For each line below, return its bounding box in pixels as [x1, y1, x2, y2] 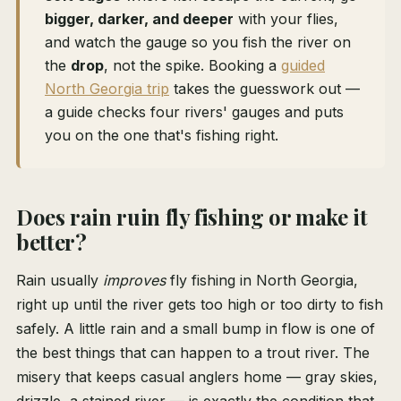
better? [16, 227, 87, 257]
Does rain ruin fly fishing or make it [16, 202, 368, 232]
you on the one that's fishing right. [45, 126, 278, 145]
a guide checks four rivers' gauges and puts [45, 103, 344, 122]
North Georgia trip [45, 80, 169, 98]
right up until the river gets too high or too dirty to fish [16, 295, 383, 314]
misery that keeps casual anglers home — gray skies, [16, 368, 378, 387]
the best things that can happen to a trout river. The [16, 344, 370, 363]
